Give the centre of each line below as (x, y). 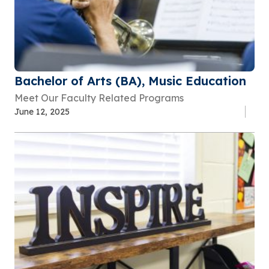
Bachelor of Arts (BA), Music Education (130, 80)
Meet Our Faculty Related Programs (99, 98)
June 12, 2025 (42, 111)
